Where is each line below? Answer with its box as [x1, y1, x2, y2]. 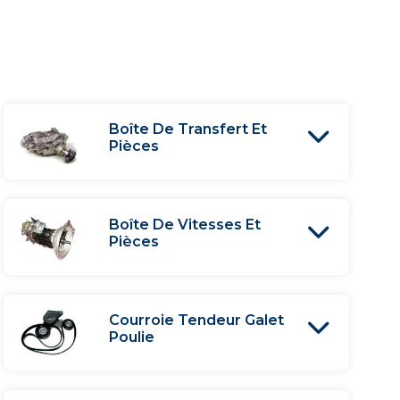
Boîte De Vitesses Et [109, 216, 262, 233]
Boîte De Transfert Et [109, 121, 268, 137]
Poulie [109, 329, 155, 346]
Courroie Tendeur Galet [109, 312, 285, 329]
